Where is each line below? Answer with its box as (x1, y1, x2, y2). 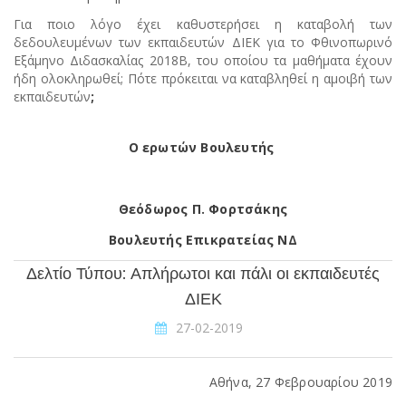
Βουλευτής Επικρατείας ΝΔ (109, 231, 297, 248)
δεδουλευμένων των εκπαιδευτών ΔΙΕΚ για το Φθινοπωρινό (14, 34, 392, 51)
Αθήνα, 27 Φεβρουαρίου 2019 (208, 373, 392, 391)
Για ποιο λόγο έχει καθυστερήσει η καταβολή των (14, 15, 392, 33)
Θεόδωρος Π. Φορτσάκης (118, 200, 288, 217)
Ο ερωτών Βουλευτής (128, 139, 275, 156)
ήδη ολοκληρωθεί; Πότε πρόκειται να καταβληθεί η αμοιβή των (14, 70, 392, 87)
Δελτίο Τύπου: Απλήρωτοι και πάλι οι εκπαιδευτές (26, 263, 380, 285)
